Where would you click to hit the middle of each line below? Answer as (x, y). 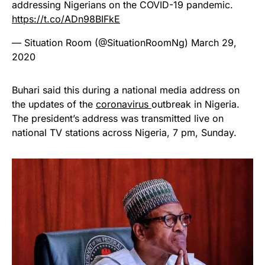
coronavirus (124, 104)
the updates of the (54, 104)
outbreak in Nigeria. (195, 104)
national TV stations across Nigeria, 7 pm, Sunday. (124, 133)
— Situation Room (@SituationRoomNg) (101, 43)
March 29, (214, 43)
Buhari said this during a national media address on (126, 90)
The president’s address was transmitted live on (118, 119)
